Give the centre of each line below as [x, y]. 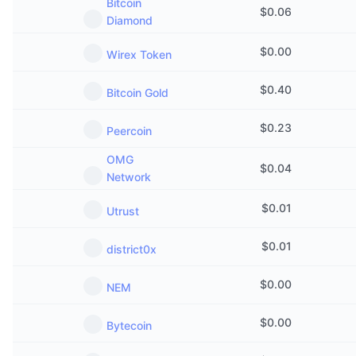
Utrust [123, 211]
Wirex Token [139, 54]
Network [129, 177]
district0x [132, 249]
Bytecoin [129, 325]
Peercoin [129, 131]
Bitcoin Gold [137, 93]
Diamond [130, 20]
